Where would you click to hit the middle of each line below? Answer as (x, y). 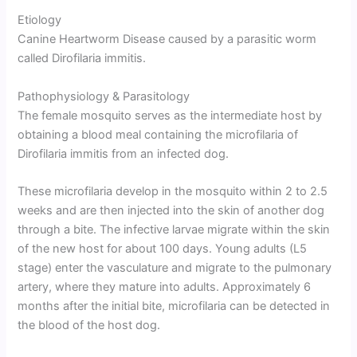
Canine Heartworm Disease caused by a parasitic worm (167, 39)
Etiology (40, 20)
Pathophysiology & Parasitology (104, 96)
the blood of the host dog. (89, 325)
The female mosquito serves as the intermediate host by (170, 115)
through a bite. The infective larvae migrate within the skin (174, 229)
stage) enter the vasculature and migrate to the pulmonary (175, 267)
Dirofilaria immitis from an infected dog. (124, 153)
